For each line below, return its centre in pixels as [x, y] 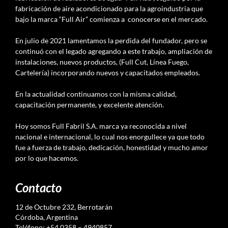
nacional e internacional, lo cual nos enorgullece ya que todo [110, 136]
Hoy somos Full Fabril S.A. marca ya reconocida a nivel [101, 126]
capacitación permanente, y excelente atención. [90, 104]
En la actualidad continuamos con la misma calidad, [96, 94]
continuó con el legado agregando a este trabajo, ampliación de [114, 51]
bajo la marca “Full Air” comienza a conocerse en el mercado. [111, 19]
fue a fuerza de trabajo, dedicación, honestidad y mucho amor [112, 147]
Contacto [38, 187]
